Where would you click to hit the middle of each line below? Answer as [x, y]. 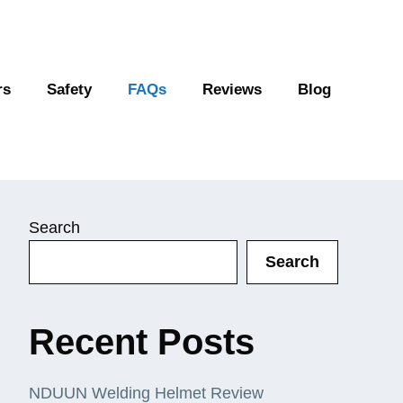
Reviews [232, 90]
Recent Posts [142, 342]
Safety [69, 90]
